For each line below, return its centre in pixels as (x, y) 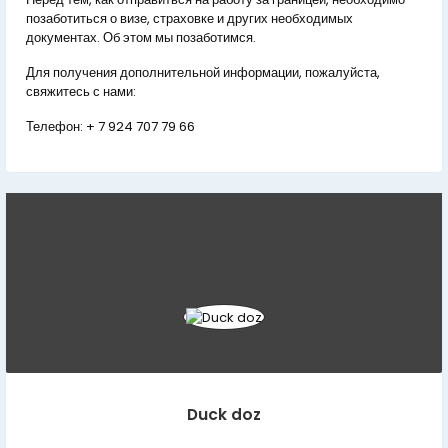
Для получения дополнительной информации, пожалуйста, (203, 73)
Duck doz (224, 415)
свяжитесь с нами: (81, 92)
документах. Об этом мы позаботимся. (141, 38)
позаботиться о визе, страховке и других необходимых (189, 19)
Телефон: (56, 127)
